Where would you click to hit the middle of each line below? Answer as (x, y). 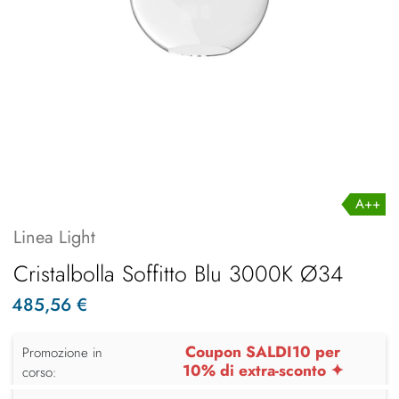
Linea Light (54, 237)
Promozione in (62, 352)
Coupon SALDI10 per (263, 351)
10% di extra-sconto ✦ (263, 370)
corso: (40, 372)
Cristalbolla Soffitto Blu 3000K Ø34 (178, 273)
